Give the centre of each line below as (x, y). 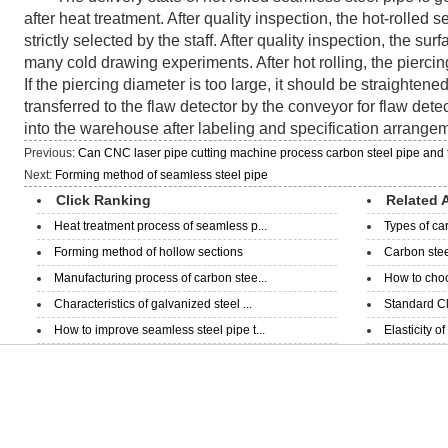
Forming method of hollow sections (148, 252)
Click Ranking (103, 200)
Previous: (51, 153)
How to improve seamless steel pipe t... (159, 330)
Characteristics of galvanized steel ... (153, 304)
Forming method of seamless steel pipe (162, 175)
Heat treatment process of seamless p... (160, 226)
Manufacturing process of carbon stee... (160, 278)
